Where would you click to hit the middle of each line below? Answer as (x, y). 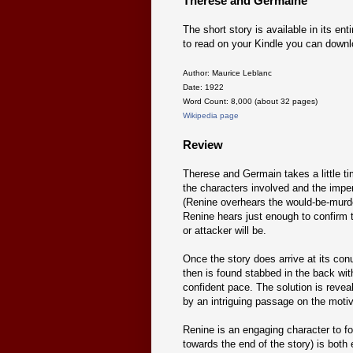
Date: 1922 (203, 87)
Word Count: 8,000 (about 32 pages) (250, 101)
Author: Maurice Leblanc (227, 72)
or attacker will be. (225, 230)
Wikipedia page (211, 115)
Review (203, 144)
